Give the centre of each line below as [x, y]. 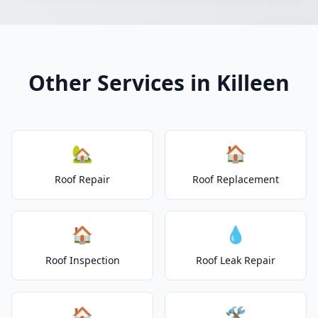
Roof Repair [82, 179]
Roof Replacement [236, 179]
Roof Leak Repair [236, 260]
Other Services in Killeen [159, 83]
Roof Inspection [82, 260]
